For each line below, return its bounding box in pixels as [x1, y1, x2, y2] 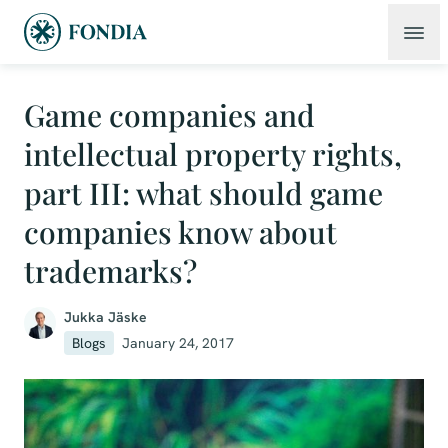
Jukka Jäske [64, 308, 147, 326]
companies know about [24, 212, 337, 252]
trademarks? [24, 251, 197, 291]
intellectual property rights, [24, 134, 402, 174]
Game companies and [24, 95, 315, 135]
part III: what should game [24, 173, 383, 213]
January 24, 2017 [122, 334, 234, 352]
